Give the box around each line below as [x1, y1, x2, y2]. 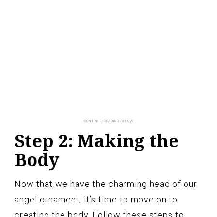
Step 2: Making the [15, 128, 179, 153]
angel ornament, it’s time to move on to [15, 194, 178, 204]
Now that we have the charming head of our [15, 178, 197, 189]
